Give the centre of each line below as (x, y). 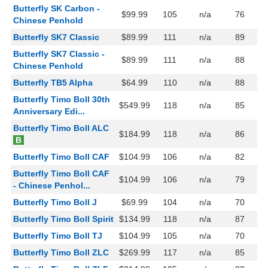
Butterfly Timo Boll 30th (62, 100)
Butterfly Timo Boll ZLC (61, 253)
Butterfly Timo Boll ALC (61, 128)
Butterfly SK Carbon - (57, 9)
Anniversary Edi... (49, 112)
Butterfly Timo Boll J (55, 202)
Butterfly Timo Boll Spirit (63, 219)
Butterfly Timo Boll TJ (58, 236)
